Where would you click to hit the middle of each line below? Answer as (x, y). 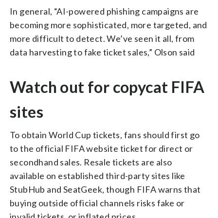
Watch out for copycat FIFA (107, 87)
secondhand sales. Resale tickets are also (91, 162)
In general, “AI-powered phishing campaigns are (104, 11)
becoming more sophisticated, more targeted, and (109, 25)
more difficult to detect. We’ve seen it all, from (102, 38)
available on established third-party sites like (98, 175)
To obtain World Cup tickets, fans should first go (105, 135)
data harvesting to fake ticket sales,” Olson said (102, 52)
